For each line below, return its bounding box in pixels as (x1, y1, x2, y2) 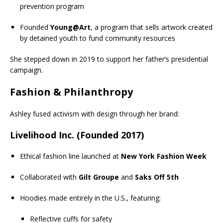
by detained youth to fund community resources (20, 33, 175, 43)
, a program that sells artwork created (91, 22, 213, 32)
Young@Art (50, 22, 91, 32)
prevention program (20, 1, 84, 11)
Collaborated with (20, 172, 79, 182)
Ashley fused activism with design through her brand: (10, 109, 179, 118)
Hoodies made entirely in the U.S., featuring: (20, 193, 161, 203)
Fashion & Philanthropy (10, 85, 133, 99)
